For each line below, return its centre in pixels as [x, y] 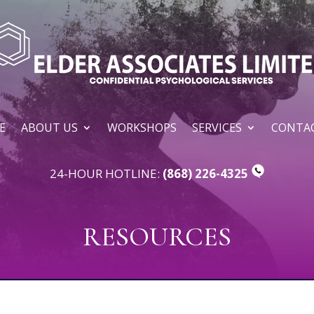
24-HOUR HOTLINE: [106, 173]
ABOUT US [49, 127]
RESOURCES [157, 237]
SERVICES [217, 127]
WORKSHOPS [142, 127]
